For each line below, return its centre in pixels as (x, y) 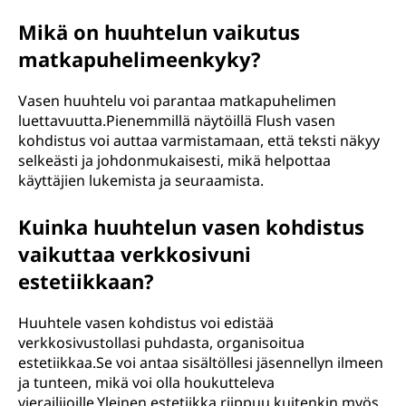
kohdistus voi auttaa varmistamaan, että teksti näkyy (199, 140)
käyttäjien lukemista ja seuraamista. (141, 180)
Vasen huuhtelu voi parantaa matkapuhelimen (177, 101)
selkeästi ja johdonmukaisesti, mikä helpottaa (174, 160)
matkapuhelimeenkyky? (140, 59)
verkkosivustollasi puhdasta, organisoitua (161, 343)
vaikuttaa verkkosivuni (135, 254)
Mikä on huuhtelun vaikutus (159, 32)
